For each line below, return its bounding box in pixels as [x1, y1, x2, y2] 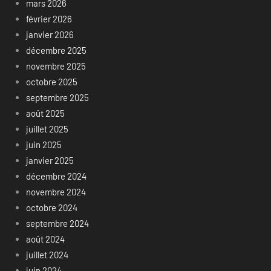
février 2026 [25, 13, 72, 25]
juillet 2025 [25, 123, 68, 135]
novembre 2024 [25, 186, 86, 198]
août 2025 [25, 108, 65, 119]
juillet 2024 [25, 249, 68, 261]
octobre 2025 [25, 76, 77, 88]
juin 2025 [25, 139, 62, 151]
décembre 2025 [25, 45, 87, 56]
